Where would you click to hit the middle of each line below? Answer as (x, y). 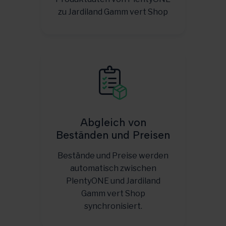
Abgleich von (113, 122)
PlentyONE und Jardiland (113, 181)
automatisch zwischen (113, 168)
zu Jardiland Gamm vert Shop (113, 12)
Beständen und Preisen (113, 135)
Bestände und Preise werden (113, 156)
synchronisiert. (113, 206)
